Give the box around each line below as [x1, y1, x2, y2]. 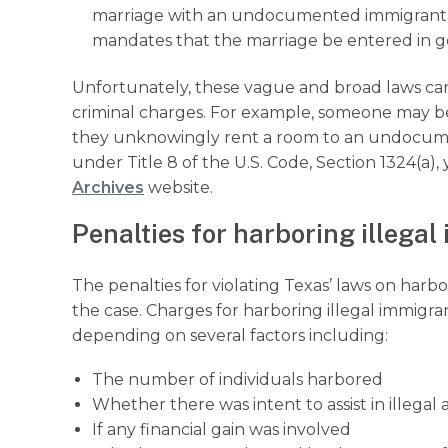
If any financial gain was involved [92, 420, 351, 440]
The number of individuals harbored [92, 370, 383, 390]
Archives [72, 178, 144, 198]
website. [144, 178, 213, 198]
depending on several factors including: [72, 326, 388, 346]
